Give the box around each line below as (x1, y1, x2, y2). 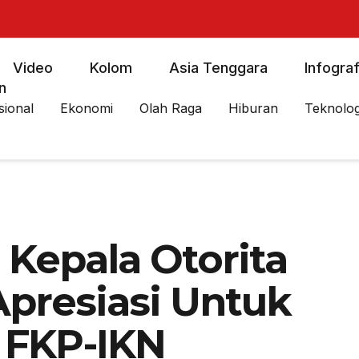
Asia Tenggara (168, 59, 268, 76)
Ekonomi (60, 100, 114, 116)
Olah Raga (139, 100, 203, 116)
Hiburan (228, 100, 279, 116)
